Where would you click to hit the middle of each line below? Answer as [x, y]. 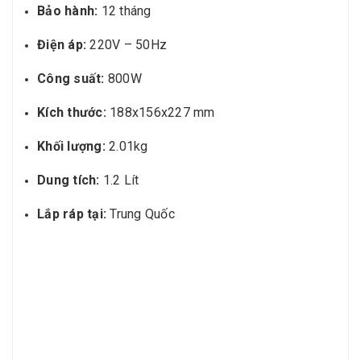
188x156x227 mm [160, 113]
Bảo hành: [68, 11]
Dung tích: [68, 180]
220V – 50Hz [127, 45]
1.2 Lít [119, 180]
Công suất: [71, 79]
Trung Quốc [141, 214]
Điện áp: [62, 45]
